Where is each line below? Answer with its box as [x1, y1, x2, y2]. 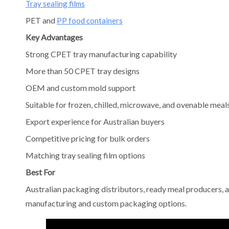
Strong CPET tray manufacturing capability [26, 49, 177, 59]
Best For [26, 167, 55, 177]
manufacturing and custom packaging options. [26, 198, 187, 208]
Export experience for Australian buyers [26, 117, 165, 126]
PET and [26, 15, 57, 25]
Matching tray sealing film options [26, 150, 145, 160]
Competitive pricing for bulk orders [26, 133, 150, 143]
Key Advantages [26, 32, 83, 42]
